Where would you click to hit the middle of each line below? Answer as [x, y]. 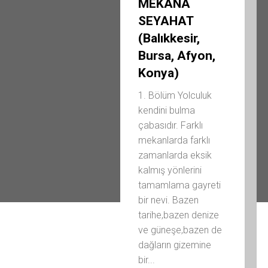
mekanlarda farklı [174, 140]
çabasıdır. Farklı [170, 125]
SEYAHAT [165, 21]
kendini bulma [166, 110]
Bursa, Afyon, [176, 56]
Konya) [158, 73]
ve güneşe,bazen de [180, 230]
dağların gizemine [174, 245]
